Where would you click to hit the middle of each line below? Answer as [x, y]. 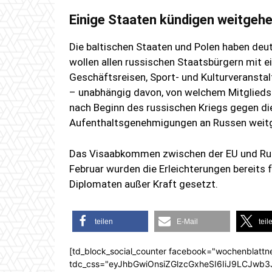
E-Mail [187, 222]
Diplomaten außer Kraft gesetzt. [144, 184]
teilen [104, 222]
